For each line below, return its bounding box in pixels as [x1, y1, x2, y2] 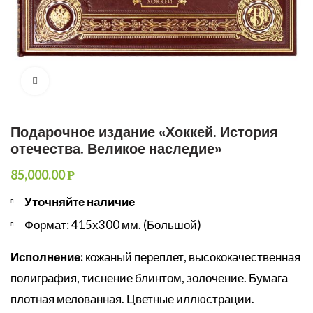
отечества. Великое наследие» [10, 139, 221, 159]
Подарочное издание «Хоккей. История [10, 122, 278, 142]
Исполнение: [10, 249, 83, 264]
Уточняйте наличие [24, 194, 135, 209]
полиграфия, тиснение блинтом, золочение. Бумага [10, 270, 288, 285]
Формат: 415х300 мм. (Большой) [24, 217, 201, 232]
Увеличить [49, 75, 97, 87]
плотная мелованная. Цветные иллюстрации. [10, 291, 254, 306]
